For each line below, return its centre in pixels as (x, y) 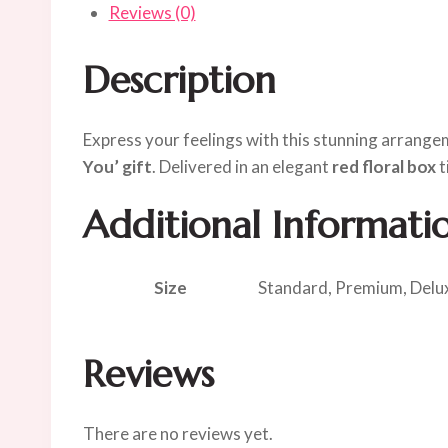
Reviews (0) (152, 13)
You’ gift (117, 166)
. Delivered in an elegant (242, 166)
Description (179, 79)
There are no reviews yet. (178, 434)
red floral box (384, 166)
